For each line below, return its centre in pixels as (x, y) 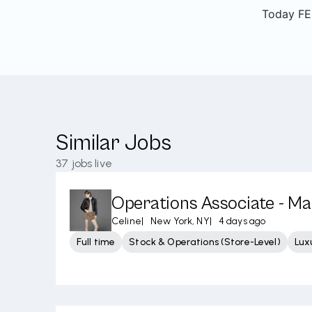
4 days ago (242, 221)
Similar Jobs (114, 143)
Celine (126, 221)
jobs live (92, 163)
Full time (96, 242)
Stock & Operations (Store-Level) (205, 242)
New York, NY (180, 221)
